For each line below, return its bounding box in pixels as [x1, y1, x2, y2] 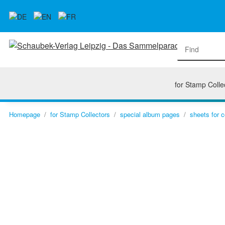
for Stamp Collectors [50, 109, 110, 119]
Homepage [9, 109, 40, 119]
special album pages [120, 109, 180, 119]
